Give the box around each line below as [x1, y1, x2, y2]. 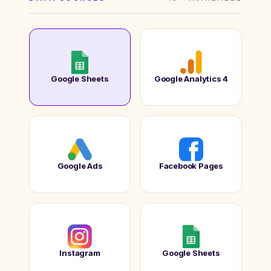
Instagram [59, 248, 100, 258]
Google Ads [57, 161, 103, 171]
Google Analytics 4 [154, 74, 229, 84]
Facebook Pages [158, 161, 224, 171]
